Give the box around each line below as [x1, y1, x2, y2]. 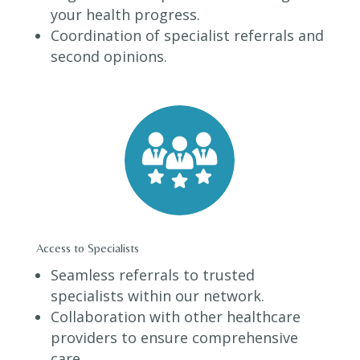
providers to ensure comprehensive [50, 328, 298, 348]
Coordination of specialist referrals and [50, 26, 324, 46]
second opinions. [50, 47, 167, 67]
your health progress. [50, 5, 200, 25]
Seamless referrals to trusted [50, 265, 255, 285]
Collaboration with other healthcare [50, 307, 301, 327]
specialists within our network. [50, 286, 264, 306]
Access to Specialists [35, 241, 139, 256]
